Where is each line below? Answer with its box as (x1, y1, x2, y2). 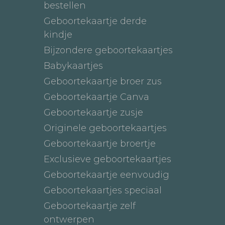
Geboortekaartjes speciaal (44, 184, 162, 196)
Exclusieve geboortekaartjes (44, 153, 171, 165)
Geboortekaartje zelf (44, 200, 136, 211)
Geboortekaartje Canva (44, 91, 149, 102)
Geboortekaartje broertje (44, 138, 156, 149)
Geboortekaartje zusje (44, 106, 143, 118)
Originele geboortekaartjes (44, 122, 167, 134)
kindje (44, 29, 72, 40)
